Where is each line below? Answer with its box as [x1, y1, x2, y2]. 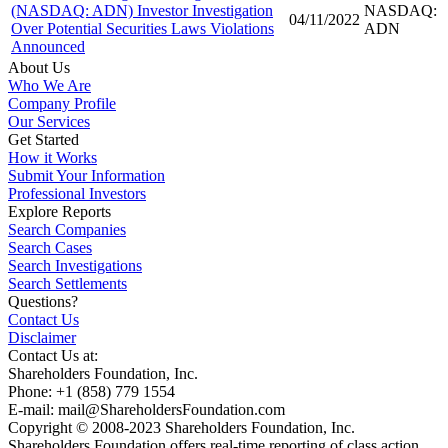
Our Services [8, 113, 90, 131]
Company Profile [8, 95, 116, 113]
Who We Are [8, 77, 91, 95]
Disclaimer [8, 329, 76, 347]
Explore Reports [8, 203, 111, 221]
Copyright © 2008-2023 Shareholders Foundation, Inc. [8, 419, 355, 437]
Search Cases [8, 239, 92, 257]
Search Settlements [8, 275, 127, 293]
